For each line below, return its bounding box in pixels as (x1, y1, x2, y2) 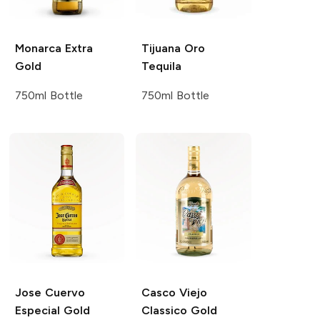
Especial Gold (14, 303, 90, 317)
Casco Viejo (141, 285, 208, 299)
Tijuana (141, 41, 181, 55)
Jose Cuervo (14, 285, 85, 299)
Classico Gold (141, 303, 218, 317)
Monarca (14, 41, 61, 55)
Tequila (141, 59, 182, 73)
